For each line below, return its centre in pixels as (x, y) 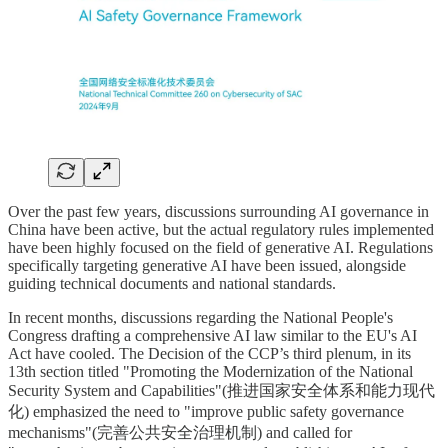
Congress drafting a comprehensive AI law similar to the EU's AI (212, 335)
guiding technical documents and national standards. (172, 283)
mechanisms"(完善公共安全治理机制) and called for (180, 432)
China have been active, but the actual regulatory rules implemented (221, 229)
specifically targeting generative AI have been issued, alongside (207, 265)
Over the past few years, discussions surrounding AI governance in (218, 211)
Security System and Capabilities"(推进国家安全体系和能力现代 (221, 390)
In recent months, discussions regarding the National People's (200, 317)
